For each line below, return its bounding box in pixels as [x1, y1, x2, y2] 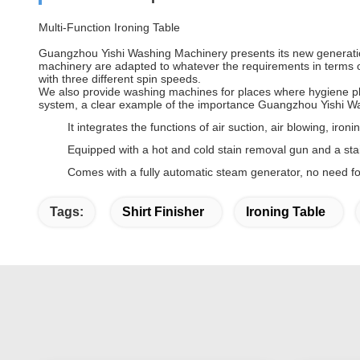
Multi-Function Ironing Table [39, 21, 180, 34]
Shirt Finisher [122, 205, 204, 219]
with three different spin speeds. [39, 72, 201, 85]
